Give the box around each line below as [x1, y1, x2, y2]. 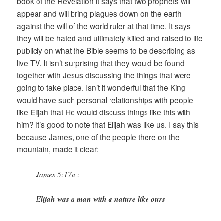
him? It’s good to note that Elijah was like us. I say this [17, 118, 199, 130]
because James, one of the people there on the [17, 131, 180, 142]
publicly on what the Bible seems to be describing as [17, 44, 196, 56]
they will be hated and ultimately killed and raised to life [17, 32, 203, 43]
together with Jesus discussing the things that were [17, 69, 191, 80]
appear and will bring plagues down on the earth [17, 7, 182, 19]
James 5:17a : [36, 169, 80, 180]
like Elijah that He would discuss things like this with [17, 106, 191, 117]
